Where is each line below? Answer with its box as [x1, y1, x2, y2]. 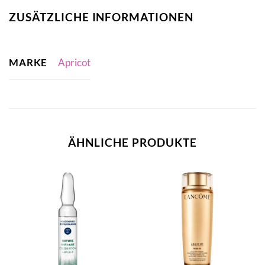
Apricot [57, 56, 91, 69]
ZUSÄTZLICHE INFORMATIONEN [9, 10, 193, 24]
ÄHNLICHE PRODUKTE [68, 135, 197, 149]
